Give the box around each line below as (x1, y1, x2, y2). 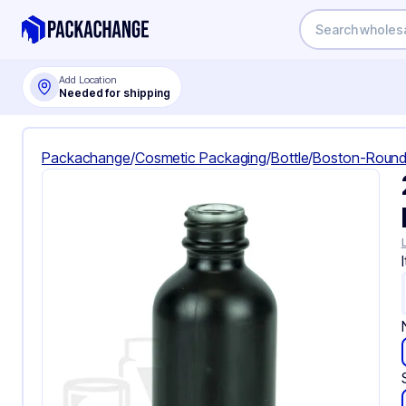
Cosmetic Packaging (134, 149, 267, 167)
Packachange (42, 149, 130, 167)
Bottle (271, 149, 309, 167)
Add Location (59, 72, 118, 86)
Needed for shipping (59, 85, 170, 100)
